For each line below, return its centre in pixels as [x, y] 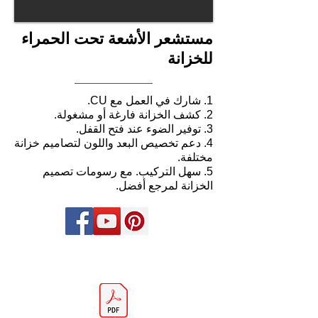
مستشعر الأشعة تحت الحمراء [117, 39]
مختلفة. [195, 157]
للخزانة [190, 59]
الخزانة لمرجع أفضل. [164, 186]
